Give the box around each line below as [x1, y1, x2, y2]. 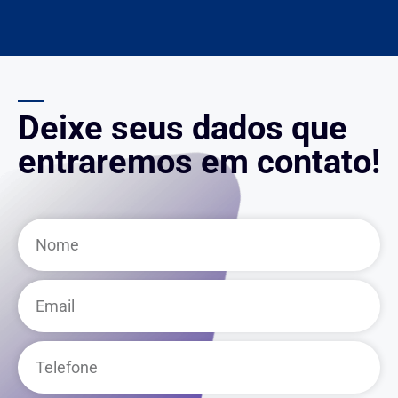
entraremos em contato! [18, 141, 380, 181]
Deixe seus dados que [18, 107, 347, 147]
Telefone [17, 342, 68, 359]
